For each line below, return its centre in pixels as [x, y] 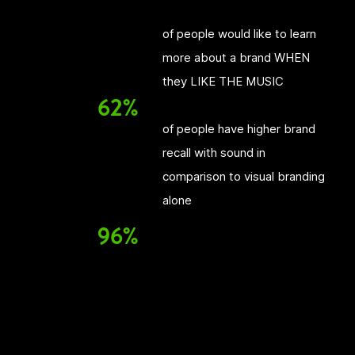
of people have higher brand [239, 129]
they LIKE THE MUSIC [223, 81]
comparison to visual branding [243, 176]
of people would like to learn [239, 34]
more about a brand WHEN [236, 57]
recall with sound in [214, 153]
